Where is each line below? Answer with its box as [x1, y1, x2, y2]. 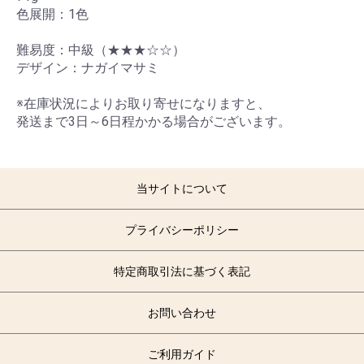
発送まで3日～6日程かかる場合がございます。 [16, 114, 291, 130]
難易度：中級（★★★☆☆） [16, 42, 185, 58]
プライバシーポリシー [125, 223, 239, 237]
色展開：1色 [16, 6, 89, 23]
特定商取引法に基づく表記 [114, 265, 250, 279]
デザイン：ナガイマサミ [16, 60, 159, 76]
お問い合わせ [148, 306, 216, 320]
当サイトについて [136, 182, 227, 196]
